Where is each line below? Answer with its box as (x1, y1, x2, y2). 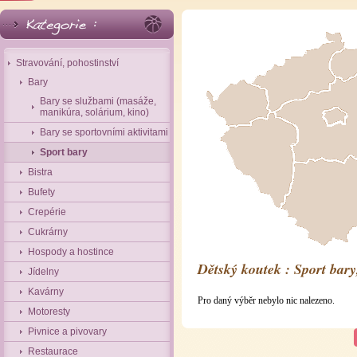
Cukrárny (28, 226, 68, 237)
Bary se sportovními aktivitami (40, 127, 168, 138)
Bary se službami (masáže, (40, 96, 156, 107)
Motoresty (28, 306, 70, 317)
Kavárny (28, 286, 64, 297)
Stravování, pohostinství (16, 57, 119, 69)
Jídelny (28, 266, 59, 277)
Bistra (28, 167, 53, 178)
